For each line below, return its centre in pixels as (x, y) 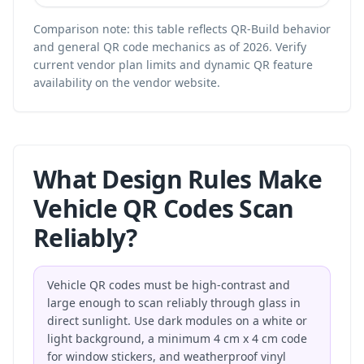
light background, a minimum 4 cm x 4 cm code (177, 338)
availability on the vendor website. (127, 82)
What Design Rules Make (178, 179)
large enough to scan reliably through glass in (174, 303)
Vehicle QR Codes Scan (164, 208)
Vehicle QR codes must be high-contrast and (169, 285)
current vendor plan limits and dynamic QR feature (173, 65)
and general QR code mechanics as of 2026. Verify (170, 47)
